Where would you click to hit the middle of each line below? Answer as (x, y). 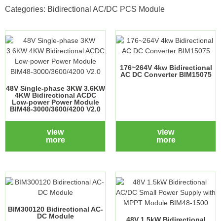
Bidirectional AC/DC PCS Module (106, 9)
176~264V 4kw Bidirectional (166, 68)
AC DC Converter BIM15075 (166, 75)
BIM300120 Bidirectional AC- (55, 209)
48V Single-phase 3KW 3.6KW (55, 89)
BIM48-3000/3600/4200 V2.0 (55, 109)
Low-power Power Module (55, 102)
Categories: (26, 9)
